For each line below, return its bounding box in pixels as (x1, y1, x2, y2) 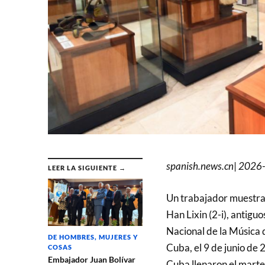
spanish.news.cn (166, 160, 234, 173)
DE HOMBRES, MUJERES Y (47, 233, 138, 241)
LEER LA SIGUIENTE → (47, 164, 126, 172)
